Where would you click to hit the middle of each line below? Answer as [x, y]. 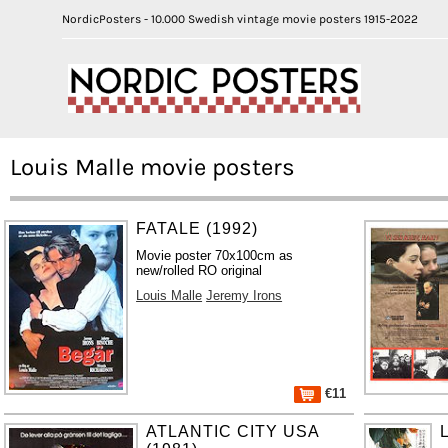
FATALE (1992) [197, 228]
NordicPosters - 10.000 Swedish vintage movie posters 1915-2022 [240, 19]
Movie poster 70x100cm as [215, 255]
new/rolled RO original [199, 270]
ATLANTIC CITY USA [232, 431]
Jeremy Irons [244, 295]
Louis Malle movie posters [152, 166]
